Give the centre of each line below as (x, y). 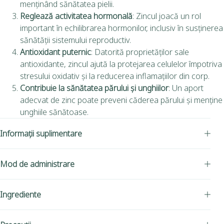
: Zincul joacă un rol (167, 16)
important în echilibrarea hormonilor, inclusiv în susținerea (121, 28)
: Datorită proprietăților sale (140, 52)
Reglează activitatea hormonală (76, 16)
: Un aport (186, 88)
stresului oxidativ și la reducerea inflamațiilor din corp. (115, 76)
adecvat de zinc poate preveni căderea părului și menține (121, 100)
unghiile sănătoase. (54, 112)
